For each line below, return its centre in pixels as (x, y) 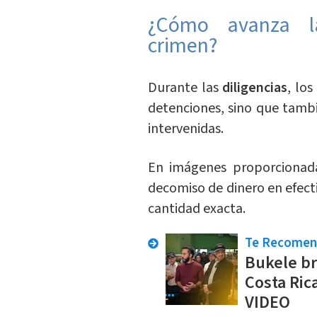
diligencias (255, 88)
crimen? (182, 46)
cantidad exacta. (196, 209)
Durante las (185, 88)
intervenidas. (187, 129)
